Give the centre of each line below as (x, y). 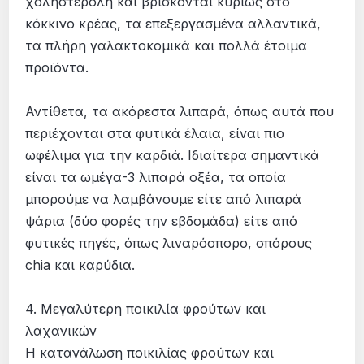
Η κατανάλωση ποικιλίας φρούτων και (150, 352)
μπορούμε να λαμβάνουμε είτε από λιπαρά (164, 199)
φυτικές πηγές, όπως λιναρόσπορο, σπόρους (169, 243)
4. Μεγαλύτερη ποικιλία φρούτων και (146, 308)
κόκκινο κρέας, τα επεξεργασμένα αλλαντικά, (173, 23)
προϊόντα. (57, 67)
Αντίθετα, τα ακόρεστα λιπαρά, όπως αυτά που (180, 111)
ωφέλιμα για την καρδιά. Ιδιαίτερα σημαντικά (173, 155)
